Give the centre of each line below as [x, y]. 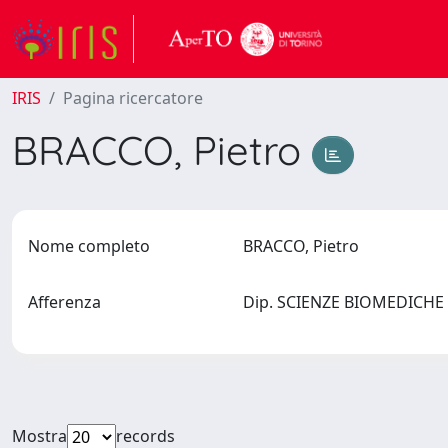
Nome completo [89, 246]
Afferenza [64, 302]
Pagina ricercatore [133, 98]
